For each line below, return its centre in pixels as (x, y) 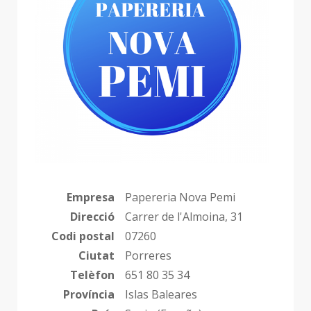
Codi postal (83, 236)
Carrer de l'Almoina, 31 (184, 216)
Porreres (148, 255)
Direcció (92, 216)
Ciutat (96, 255)
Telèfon (92, 275)
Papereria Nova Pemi (180, 197)
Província (89, 294)
